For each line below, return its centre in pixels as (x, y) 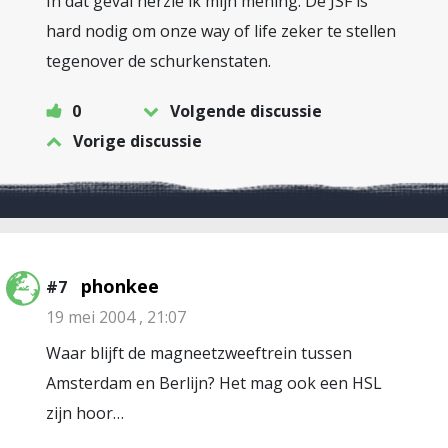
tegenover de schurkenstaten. (158, 61)
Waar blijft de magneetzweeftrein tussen (199, 353)
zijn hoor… (85, 413)
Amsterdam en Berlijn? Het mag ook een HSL (214, 383)
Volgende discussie (246, 111)
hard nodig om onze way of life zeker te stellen (221, 31)
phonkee (120, 286)
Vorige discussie (137, 141)
